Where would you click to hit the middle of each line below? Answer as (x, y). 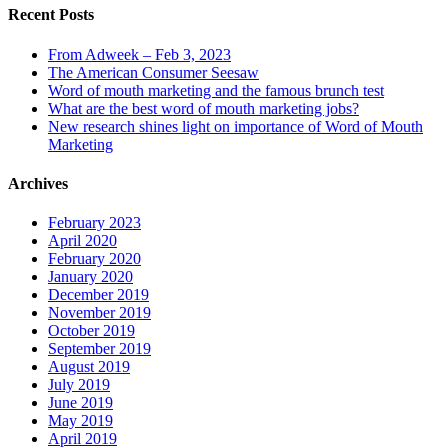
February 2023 (94, 223)
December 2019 (98, 295)
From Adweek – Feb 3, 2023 (139, 54)
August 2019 (89, 367)
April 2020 (82, 241)
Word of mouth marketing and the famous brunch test (216, 90)
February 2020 (94, 259)
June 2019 (80, 403)
